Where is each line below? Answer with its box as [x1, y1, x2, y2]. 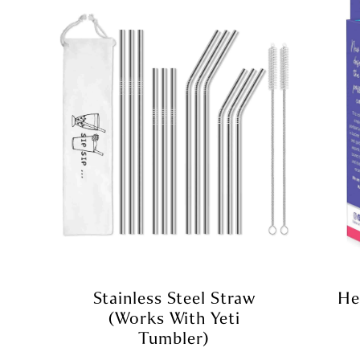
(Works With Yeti [108, 307, 240, 329]
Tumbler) [138, 327, 210, 349]
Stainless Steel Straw [92, 287, 256, 309]
